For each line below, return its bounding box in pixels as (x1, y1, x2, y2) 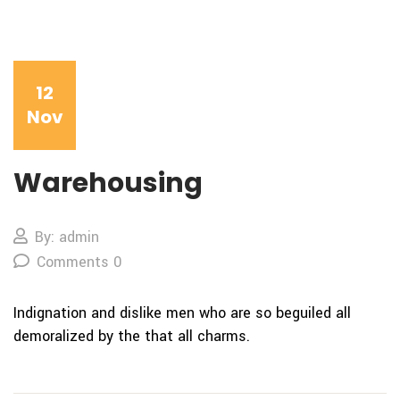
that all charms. (145, 326, 250, 347)
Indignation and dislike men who (13, 303, 230, 324)
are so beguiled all (230, 303, 351, 324)
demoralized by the (13, 326, 145, 347)
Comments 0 (37, 252, 121, 273)
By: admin (35, 227, 99, 248)
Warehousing (13, 164, 203, 203)
